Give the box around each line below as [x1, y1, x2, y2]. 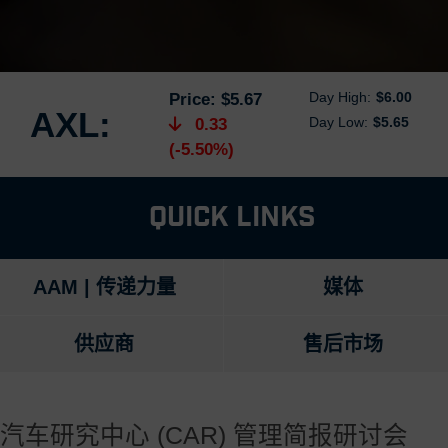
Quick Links [148, 199, 316, 236]
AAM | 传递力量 [32, 276, 176, 298]
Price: [169, 90, 217, 109]
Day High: [308, 89, 371, 105]
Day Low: [308, 114, 368, 130]
